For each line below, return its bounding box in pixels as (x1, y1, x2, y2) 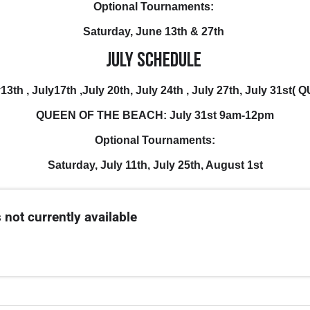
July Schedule (105, 51, 205, 72)
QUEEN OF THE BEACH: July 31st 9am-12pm (36, 109, 274, 121)
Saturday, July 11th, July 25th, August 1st (47, 159, 263, 171)
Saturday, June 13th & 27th (83, 26, 227, 37)
